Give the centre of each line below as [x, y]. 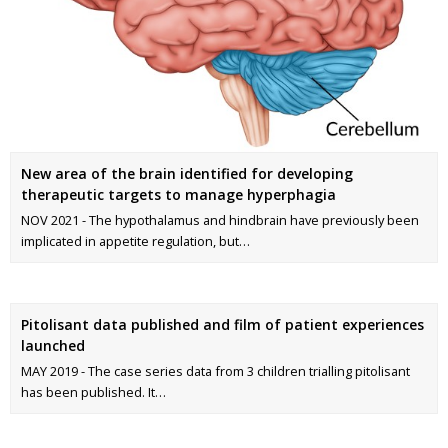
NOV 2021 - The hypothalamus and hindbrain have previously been [220, 220]
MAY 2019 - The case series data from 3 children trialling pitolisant [215, 371]
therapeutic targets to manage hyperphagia [178, 195]
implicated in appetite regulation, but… [135, 241]
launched [53, 346]
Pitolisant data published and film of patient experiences [222, 325]
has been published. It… [93, 392]
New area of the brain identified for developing [187, 174]
